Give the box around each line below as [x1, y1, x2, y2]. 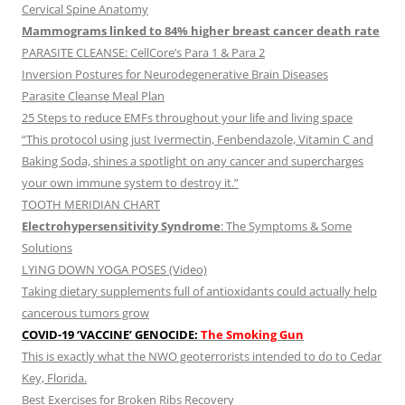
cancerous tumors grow [22, 305, 149, 322]
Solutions [22, 240, 72, 257]
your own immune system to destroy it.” [22, 174, 239, 192]
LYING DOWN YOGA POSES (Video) [22, 261, 207, 278]
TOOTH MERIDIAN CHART [22, 196, 160, 213]
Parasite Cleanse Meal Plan [22, 88, 165, 105]
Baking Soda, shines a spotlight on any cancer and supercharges [22, 153, 363, 170]
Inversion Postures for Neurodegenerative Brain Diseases [22, 66, 328, 83]
